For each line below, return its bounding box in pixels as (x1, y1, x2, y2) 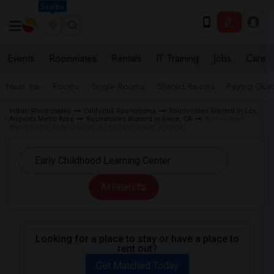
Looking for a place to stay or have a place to (35, 233, 239, 245)
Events (7, 51, 34, 65)
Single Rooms (92, 80, 145, 93)
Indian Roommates (9, 107, 71, 115)
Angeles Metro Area (9, 115, 73, 123)
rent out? (117, 243, 157, 254)
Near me (6, 80, 40, 93)
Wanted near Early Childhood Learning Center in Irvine (9, 123, 183, 131)
